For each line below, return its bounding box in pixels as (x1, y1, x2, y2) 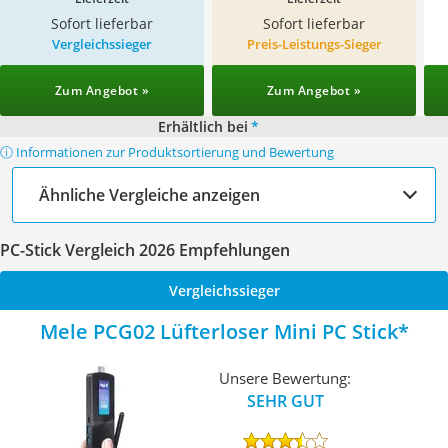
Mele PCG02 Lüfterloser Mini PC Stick (39, 318, 398, 345)
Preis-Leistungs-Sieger (246, 35, 382, 53)
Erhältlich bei (157, 117, 248, 136)
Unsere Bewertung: (219, 367, 352, 388)
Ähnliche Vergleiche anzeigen (39, 183, 260, 206)
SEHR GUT (246, 389, 324, 412)
